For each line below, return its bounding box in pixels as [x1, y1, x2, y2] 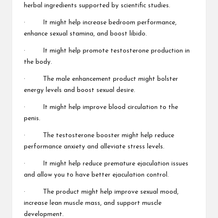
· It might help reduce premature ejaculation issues [24, 160, 188, 167]
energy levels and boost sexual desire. [24, 87, 135, 93]
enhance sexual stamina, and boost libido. [24, 30, 147, 37]
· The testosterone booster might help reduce [24, 132, 174, 139]
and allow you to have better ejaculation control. [24, 171, 169, 178]
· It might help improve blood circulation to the [24, 104, 178, 110]
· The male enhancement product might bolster [24, 75, 178, 82]
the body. [24, 58, 52, 65]
